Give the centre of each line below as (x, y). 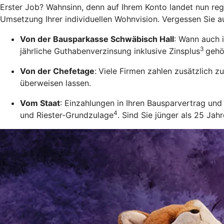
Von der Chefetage (57, 71)
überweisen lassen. (55, 83)
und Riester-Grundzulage (67, 115)
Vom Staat (40, 103)
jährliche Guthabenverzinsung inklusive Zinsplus (110, 51)
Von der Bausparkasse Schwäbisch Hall (97, 39)
